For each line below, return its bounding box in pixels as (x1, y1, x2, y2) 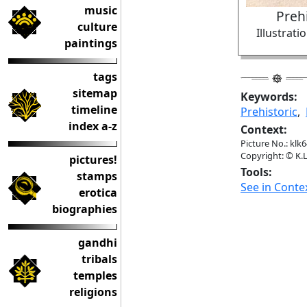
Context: (241, 122, 287, 137)
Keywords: (241, 89, 297, 104)
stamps (77, 169, 117, 184)
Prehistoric (241, 104, 297, 119)
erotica (79, 185, 117, 200)
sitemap (73, 86, 117, 101)
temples (73, 268, 117, 283)
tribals (82, 251, 117, 267)
